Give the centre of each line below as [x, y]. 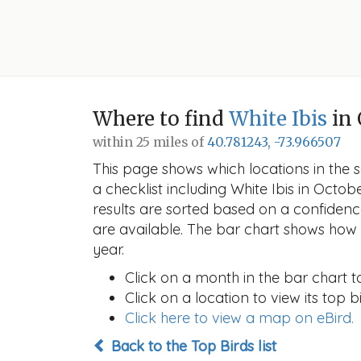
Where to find [161, 119]
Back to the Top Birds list [192, 346]
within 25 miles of [150, 142]
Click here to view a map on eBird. [239, 318]
